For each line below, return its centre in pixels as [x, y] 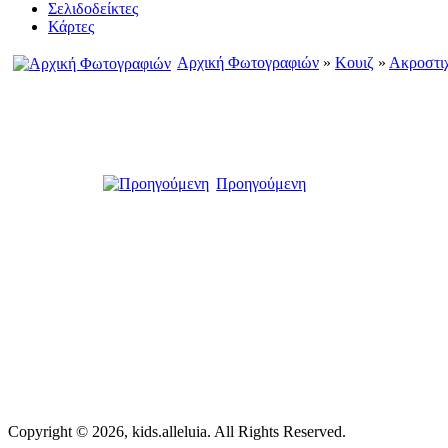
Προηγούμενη [261, 184]
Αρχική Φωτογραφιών [248, 62]
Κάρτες [71, 26]
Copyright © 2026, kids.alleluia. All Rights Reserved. [177, 431]
